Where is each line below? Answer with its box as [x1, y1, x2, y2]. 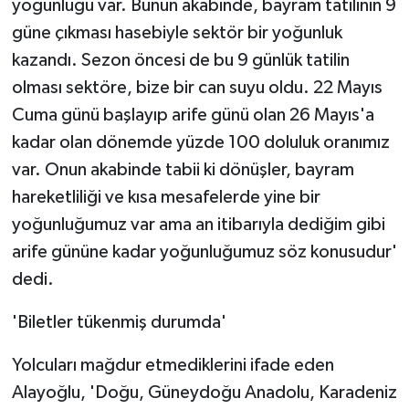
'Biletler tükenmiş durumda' [11, 312, 226, 331]
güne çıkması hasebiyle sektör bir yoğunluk [11, 23, 342, 42]
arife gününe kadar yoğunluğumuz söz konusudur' [11, 242, 397, 261]
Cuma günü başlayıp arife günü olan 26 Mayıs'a [11, 105, 374, 124]
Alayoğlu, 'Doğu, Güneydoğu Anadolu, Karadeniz [11, 383, 397, 402]
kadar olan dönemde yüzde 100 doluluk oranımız [11, 132, 390, 152]
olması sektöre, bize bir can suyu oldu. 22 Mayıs [11, 78, 383, 97]
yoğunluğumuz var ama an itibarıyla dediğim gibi [11, 215, 385, 234]
